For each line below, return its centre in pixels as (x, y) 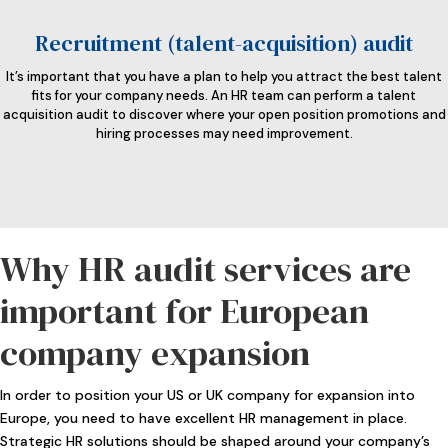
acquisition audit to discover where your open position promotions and (224, 114)
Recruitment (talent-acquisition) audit (224, 42)
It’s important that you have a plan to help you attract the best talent (224, 76)
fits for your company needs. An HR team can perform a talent (224, 95)
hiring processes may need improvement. (224, 133)
